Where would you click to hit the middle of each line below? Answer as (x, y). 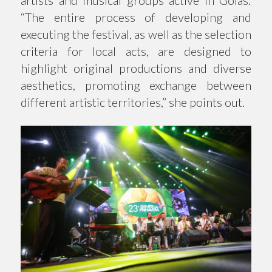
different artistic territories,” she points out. (133, 102)
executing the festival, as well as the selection (136, 34)
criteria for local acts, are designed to (136, 51)
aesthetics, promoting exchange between (136, 85)
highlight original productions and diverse (136, 68)
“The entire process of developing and (136, 17)
